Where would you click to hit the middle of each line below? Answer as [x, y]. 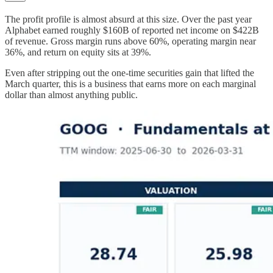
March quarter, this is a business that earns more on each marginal [130, 83]
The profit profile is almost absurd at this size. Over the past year [128, 19]
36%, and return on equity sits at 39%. [78, 52]
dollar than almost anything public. [71, 94]
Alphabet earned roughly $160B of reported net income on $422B [132, 30]
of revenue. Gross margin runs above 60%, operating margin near [130, 41]
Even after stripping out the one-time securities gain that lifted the [129, 73]
